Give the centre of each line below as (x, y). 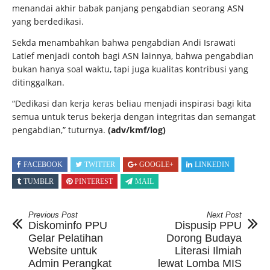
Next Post (224, 215)
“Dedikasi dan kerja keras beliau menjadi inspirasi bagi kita (132, 103)
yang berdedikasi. (48, 21)
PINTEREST (94, 181)
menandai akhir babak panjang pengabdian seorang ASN (128, 8)
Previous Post (53, 215)
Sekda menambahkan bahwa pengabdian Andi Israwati (124, 42)
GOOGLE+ (156, 165)
